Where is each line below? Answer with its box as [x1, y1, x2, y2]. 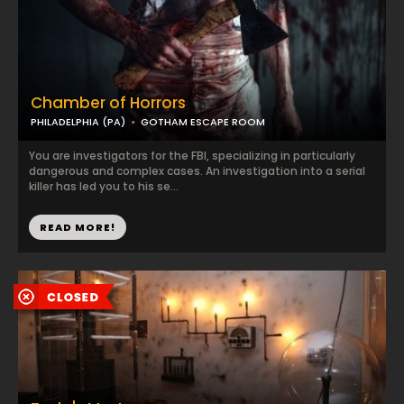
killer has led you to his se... [29, 179, 179, 194]
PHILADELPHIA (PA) [31, 115, 125, 129]
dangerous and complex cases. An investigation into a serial [29, 163, 365, 179]
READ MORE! [40, 220, 115, 234]
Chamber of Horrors [31, 92, 186, 114]
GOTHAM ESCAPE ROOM [141, 115, 265, 129]
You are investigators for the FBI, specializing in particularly [29, 148, 355, 163]
